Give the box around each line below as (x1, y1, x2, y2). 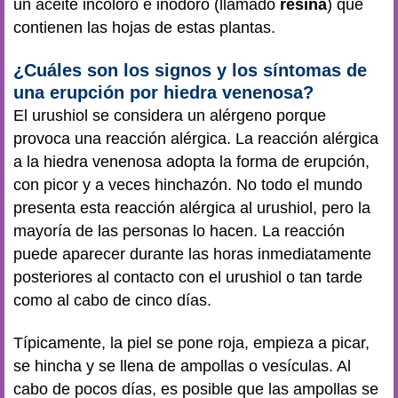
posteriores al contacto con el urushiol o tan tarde (13, 267, 362, 286)
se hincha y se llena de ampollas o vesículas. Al (13, 357, 351, 375)
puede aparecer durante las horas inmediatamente (13, 244, 371, 263)
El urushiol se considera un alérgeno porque (13, 106, 326, 124)
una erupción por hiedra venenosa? (13, 82, 319, 102)
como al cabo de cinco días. (13, 291, 211, 309)
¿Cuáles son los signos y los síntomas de (13, 60, 367, 80)
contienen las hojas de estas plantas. (13, 19, 280, 36)
